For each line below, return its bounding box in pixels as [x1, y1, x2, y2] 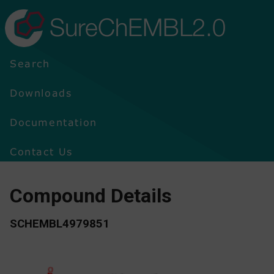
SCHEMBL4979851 [10, 217, 109, 231]
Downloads [10, 87, 72, 98]
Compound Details [10, 184, 172, 207]
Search [10, 57, 50, 69]
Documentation [10, 116, 97, 128]
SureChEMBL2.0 [50, 18, 226, 43]
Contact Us [10, 146, 73, 157]
